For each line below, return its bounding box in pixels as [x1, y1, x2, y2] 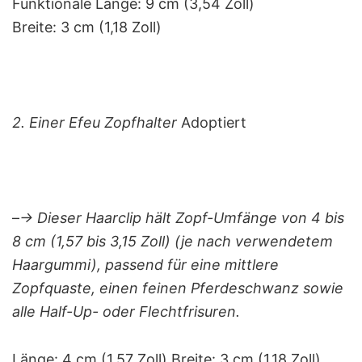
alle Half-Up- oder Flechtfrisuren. [12, 302, 240, 320]
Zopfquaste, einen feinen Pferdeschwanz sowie [12, 279, 343, 297]
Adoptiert [177, 113, 246, 131]
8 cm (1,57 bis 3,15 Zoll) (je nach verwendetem [12, 232, 333, 250]
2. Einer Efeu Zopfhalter [12, 113, 177, 131]
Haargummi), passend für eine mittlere [12, 255, 279, 273]
